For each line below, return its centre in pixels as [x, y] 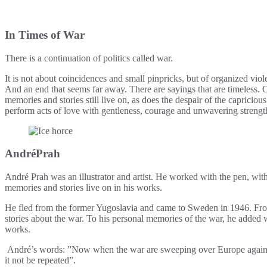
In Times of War [45, 35]
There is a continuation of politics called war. [89, 58]
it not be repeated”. [40, 260]
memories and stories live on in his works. [85, 188]
